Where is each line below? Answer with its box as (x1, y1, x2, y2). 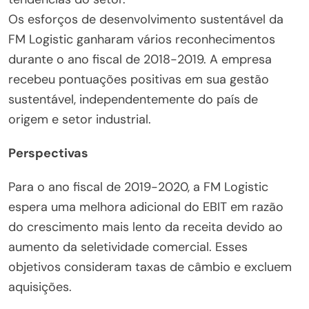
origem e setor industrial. (8, 110, 151, 128)
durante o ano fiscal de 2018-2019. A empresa (8, 50, 272, 68)
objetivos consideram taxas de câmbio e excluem (8, 258, 292, 275)
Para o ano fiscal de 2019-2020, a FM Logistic (8, 178, 268, 195)
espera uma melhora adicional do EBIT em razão (8, 198, 283, 215)
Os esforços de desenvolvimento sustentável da (8, 10, 283, 28)
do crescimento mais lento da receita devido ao (8, 218, 283, 235)
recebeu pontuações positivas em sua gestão (8, 70, 269, 88)
